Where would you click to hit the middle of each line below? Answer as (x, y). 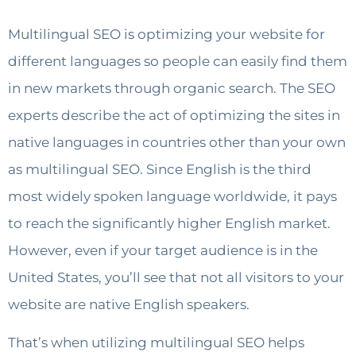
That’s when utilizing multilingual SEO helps (156, 343)
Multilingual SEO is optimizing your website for (166, 34)
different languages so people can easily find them (178, 61)
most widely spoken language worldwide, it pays (172, 196)
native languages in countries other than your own (177, 142)
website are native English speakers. (129, 304)
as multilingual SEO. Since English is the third (160, 169)
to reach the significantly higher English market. (169, 223)
